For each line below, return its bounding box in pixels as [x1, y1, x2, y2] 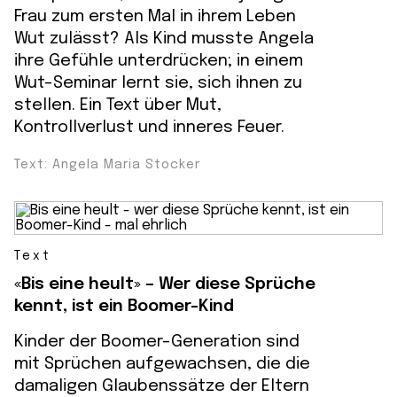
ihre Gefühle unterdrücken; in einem [14, 52, 303, 69]
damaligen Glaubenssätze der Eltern [14, 378, 309, 394]
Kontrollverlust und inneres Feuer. [14, 119, 284, 136]
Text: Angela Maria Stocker [14, 159, 200, 171]
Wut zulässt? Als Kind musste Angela [14, 30, 314, 47]
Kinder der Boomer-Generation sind [14, 333, 300, 350]
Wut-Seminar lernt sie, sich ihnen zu [14, 74, 302, 91]
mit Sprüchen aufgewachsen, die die [14, 355, 310, 372]
